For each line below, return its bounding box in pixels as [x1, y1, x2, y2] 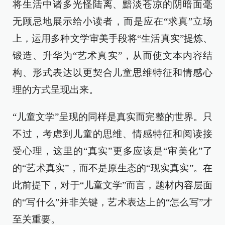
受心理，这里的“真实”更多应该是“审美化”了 [13, 146, 212, 157]
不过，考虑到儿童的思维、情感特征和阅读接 [13, 129, 212, 140]
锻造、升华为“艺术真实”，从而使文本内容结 [13, 50, 212, 61]
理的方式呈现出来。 [13, 84, 98, 95]
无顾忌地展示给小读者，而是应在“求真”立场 [13, 16, 212, 27]
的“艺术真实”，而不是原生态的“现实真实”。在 [13, 163, 212, 174]
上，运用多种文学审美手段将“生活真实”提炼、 [13, 33, 212, 44]
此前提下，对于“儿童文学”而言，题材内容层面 [13, 180, 212, 191]
